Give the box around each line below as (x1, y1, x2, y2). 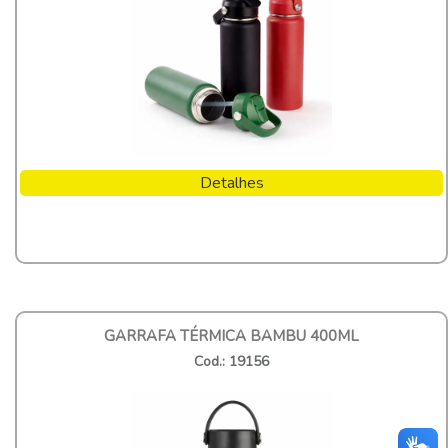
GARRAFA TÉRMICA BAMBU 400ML (104, 325, 359, 346)
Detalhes (199, 171, 264, 194)
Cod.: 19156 (194, 351, 269, 371)
